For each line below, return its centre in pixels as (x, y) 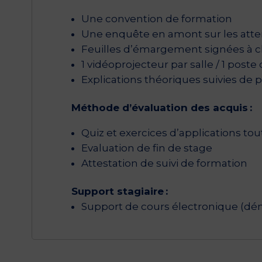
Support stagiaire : (123, 191)
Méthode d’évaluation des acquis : (163, 107)
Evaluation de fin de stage (147, 148)
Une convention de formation (157, 18)
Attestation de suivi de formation (165, 163)
